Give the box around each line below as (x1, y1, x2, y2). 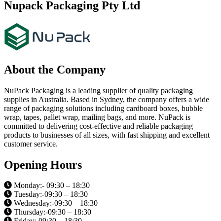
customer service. (4, 139, 58, 148)
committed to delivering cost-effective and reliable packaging (4, 121, 193, 130)
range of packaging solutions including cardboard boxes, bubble (4, 104, 203, 112)
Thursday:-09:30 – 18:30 (12, 208, 91, 217)
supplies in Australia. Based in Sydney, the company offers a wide (4, 95, 209, 104)
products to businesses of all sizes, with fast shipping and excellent (4, 130, 210, 139)
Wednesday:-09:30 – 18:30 (12, 199, 98, 208)
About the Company (4, 63, 106, 76)
